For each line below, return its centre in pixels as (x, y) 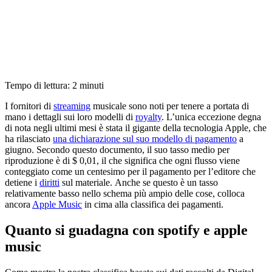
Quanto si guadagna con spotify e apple (126, 230)
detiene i (22, 182)
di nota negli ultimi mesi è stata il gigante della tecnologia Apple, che (136, 127)
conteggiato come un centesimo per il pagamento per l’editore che (130, 171)
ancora (19, 204)
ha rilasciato (29, 138)
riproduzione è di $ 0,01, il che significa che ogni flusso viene (122, 160)
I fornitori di (29, 106)
